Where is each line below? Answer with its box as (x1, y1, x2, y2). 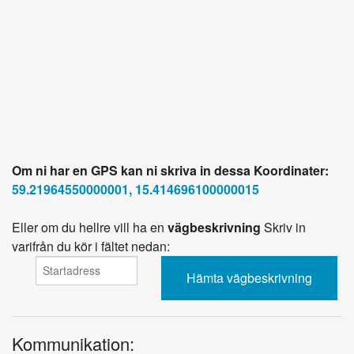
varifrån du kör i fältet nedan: (12, 236, 170, 255)
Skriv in (261, 217, 306, 236)
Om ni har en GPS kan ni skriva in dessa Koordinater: (12, 160, 329, 179)
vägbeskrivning (168, 217, 261, 236)
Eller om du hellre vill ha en (12, 217, 168, 236)
